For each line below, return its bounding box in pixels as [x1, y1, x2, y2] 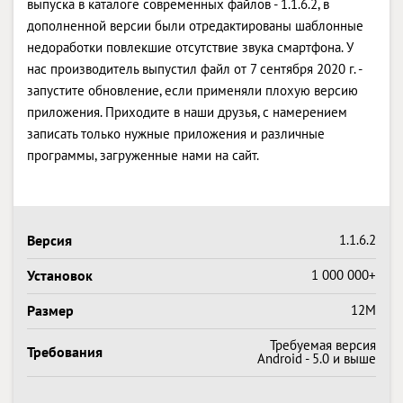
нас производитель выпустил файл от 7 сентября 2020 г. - [27, 59, 362, 77]
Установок [27, 265, 93, 284]
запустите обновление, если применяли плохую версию [27, 81, 358, 99]
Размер [27, 300, 74, 319]
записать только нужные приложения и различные [27, 124, 325, 142]
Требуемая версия [270, 336, 376, 354]
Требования [27, 342, 103, 361]
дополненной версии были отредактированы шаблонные [27, 16, 363, 34]
